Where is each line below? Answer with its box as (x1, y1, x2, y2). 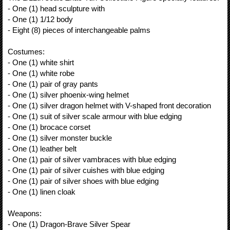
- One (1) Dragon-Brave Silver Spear (8, 219, 130, 228)
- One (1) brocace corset (8, 122, 90, 131)
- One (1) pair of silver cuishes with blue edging (8, 165, 164, 175)
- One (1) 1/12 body (8, 14, 73, 24)
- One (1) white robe (8, 68, 74, 78)
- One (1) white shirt (8, 57, 74, 67)
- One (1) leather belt (8, 144, 76, 153)
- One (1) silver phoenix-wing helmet (8, 90, 129, 99)
